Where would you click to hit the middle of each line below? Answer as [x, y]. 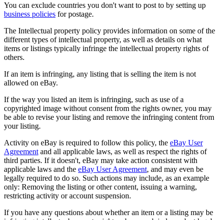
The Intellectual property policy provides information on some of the [110, 30]
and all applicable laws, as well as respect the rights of [123, 151]
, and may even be [175, 169]
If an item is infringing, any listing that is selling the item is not [100, 74]
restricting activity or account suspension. [68, 195]
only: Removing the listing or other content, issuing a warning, [100, 187]
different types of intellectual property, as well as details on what [103, 39]
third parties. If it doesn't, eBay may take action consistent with [101, 160]
